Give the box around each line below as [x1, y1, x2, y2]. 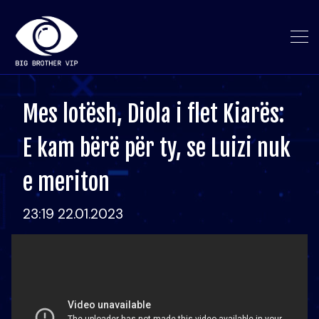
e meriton [23, 168, 110, 197]
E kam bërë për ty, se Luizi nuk [23, 134, 291, 162]
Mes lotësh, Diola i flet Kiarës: [23, 100, 284, 128]
